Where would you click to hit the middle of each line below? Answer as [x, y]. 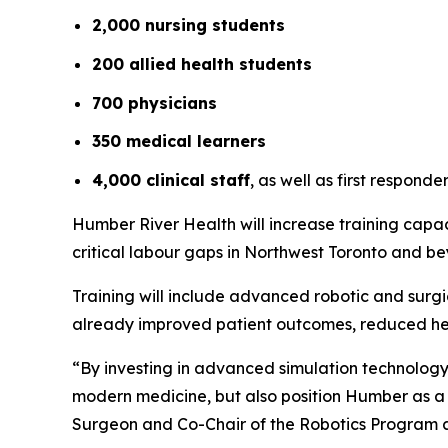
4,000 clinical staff [171, 179]
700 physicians [154, 102]
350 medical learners [179, 141]
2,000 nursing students [188, 25]
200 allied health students [202, 63]
